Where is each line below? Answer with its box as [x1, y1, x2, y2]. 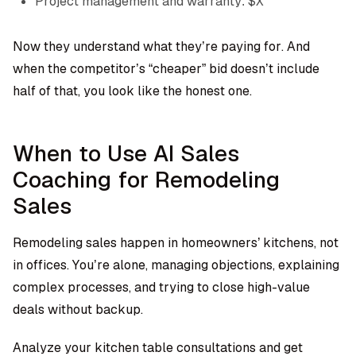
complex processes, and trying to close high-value [13, 279, 310, 296]
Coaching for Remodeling [13, 165, 280, 194]
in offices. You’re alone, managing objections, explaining [13, 257, 339, 273]
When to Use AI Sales [13, 139, 239, 168]
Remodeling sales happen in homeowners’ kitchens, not [13, 234, 339, 251]
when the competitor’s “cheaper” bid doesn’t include [13, 60, 319, 77]
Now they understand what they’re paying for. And [13, 38, 310, 55]
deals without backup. [13, 301, 143, 318]
